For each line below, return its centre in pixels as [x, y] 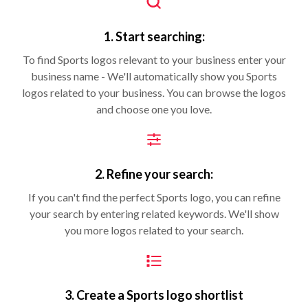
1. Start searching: [154, 36]
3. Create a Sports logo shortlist [154, 295]
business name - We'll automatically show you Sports [154, 76]
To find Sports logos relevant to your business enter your [154, 59]
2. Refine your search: [154, 174]
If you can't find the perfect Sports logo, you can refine [154, 197]
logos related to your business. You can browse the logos [154, 92]
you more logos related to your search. [154, 230]
